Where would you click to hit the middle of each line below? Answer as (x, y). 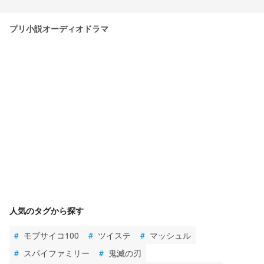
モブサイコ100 (51, 235)
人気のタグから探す (47, 210)
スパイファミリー (57, 253)
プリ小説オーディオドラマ (59, 28)
